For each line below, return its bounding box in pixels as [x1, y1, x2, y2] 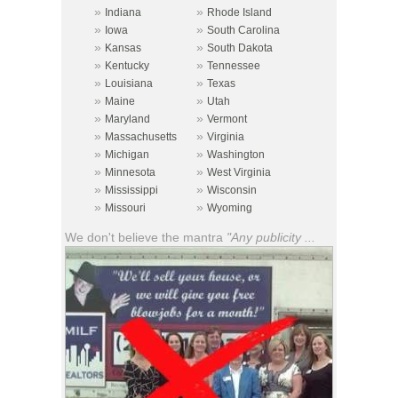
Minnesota [105, 165, 155, 179]
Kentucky [105, 59, 149, 72]
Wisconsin [207, 183, 257, 196]
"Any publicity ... [227, 229, 315, 244]
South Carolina [207, 23, 280, 36]
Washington [207, 147, 265, 161]
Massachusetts [105, 130, 177, 143]
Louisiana [105, 76, 153, 90]
